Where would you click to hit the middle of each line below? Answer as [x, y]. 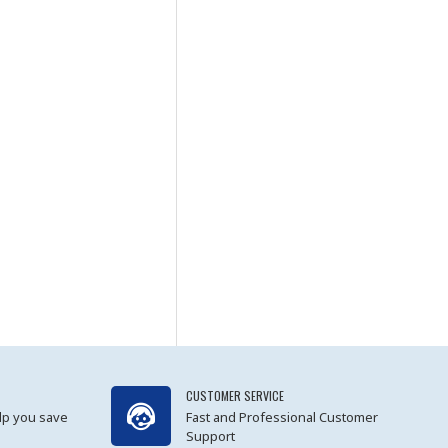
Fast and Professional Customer [281, 416]
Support [210, 435]
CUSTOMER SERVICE [234, 395]
